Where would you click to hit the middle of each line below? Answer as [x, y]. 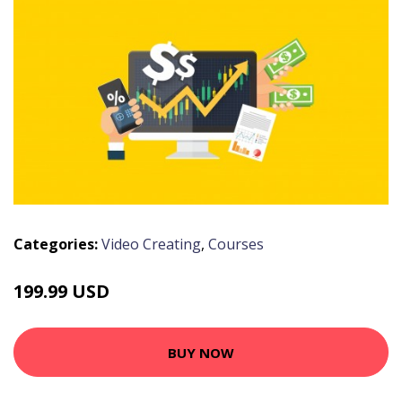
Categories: [56, 245]
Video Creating [151, 245]
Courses [236, 245]
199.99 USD [61, 292]
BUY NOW [201, 352]
